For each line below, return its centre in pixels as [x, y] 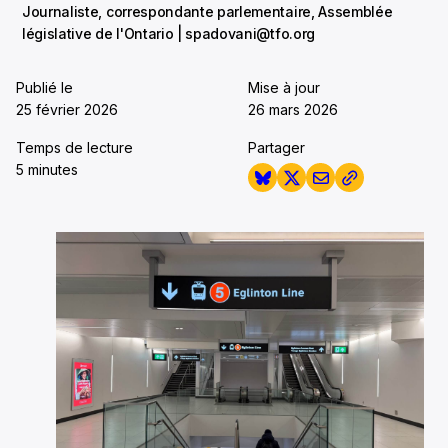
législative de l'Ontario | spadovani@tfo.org [168, 33]
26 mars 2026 [293, 109]
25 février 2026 [67, 109]
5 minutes [47, 169]
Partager [276, 147]
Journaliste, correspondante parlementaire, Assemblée [207, 11]
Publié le [44, 87]
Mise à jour [284, 87]
